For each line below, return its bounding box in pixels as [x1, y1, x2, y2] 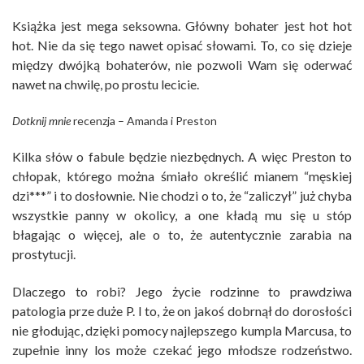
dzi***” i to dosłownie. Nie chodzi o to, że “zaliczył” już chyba [12, 187, 352, 203]
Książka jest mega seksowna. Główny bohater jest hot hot [12, 17, 352, 33]
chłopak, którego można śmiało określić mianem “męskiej [12, 167, 352, 184]
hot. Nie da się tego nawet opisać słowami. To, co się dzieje [12, 37, 352, 53]
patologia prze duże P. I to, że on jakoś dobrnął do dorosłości [12, 302, 352, 318]
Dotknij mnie [12, 113, 71, 128]
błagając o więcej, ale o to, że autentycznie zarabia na [12, 226, 352, 242]
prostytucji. [12, 245, 76, 262]
